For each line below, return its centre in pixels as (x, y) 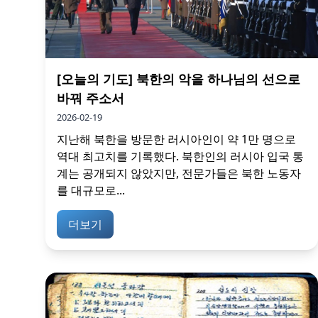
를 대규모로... (91, 191)
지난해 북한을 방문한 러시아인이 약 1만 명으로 (176, 139)
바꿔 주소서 (91, 98)
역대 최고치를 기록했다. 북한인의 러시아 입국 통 (180, 157)
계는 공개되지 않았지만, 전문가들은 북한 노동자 (179, 174)
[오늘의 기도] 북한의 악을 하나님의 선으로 (179, 79)
